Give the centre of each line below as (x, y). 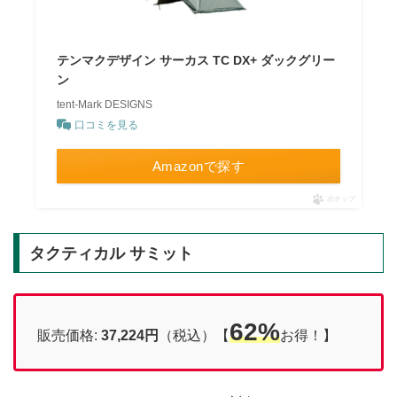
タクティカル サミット (111, 253)
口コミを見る (107, 125)
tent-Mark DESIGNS (105, 104)
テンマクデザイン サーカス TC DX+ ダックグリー (196, 60)
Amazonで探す (198, 166)
